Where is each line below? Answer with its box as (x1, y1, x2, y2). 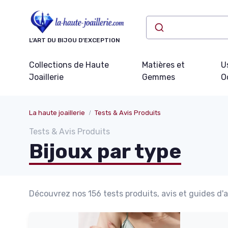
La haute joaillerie (29, 109, 85, 117)
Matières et (141, 60, 185, 70)
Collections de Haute (29, 60, 109, 70)
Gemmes (141, 72, 175, 82)
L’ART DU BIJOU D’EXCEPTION (29, 37, 120, 44)
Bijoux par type (29, 139, 181, 164)
